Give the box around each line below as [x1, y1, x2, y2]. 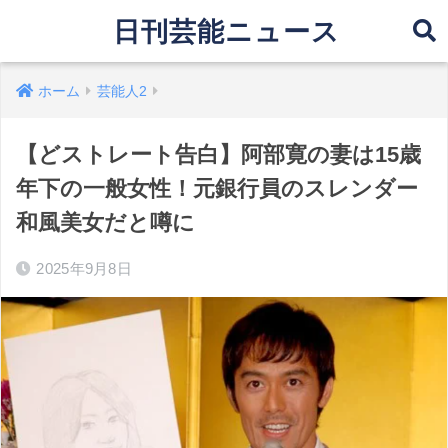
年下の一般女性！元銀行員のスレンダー [16, 176, 418, 201]
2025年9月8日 [36, 260, 133, 277]
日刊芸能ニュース [112, 14, 340, 48]
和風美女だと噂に [16, 210, 195, 235]
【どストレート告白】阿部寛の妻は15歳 [16, 142, 421, 167]
